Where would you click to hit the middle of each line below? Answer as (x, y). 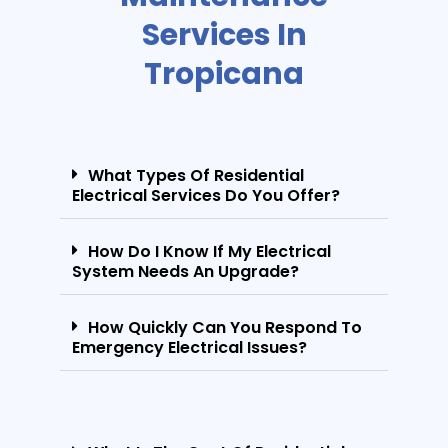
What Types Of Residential (196, 175)
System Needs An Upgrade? (185, 271)
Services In (224, 34)
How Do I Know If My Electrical (209, 251)
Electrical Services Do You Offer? (206, 195)
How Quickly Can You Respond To (225, 327)
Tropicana (224, 73)
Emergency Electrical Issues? (189, 347)
